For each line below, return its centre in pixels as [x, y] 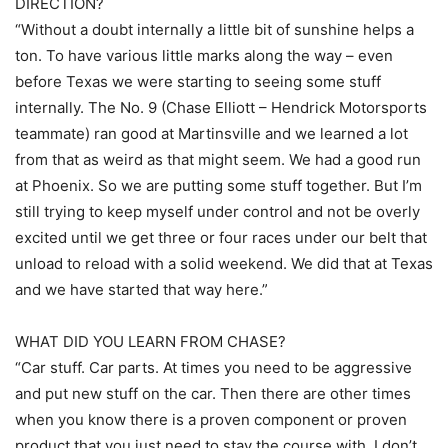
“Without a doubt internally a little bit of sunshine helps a [214, 29]
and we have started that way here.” [141, 289]
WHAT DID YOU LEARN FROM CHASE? [150, 341]
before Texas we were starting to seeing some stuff [198, 81]
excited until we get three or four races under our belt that [221, 237]
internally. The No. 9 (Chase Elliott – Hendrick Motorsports [221, 107]
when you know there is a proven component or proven [211, 419]
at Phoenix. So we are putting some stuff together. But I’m [218, 185]
